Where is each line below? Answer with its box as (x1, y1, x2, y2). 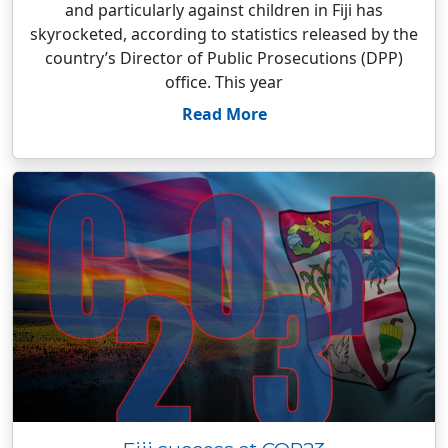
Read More (181, 103, 267, 125)
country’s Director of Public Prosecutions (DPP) (45, 47, 403, 69)
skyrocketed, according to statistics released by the (30, 23, 418, 45)
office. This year (165, 71, 283, 93)
